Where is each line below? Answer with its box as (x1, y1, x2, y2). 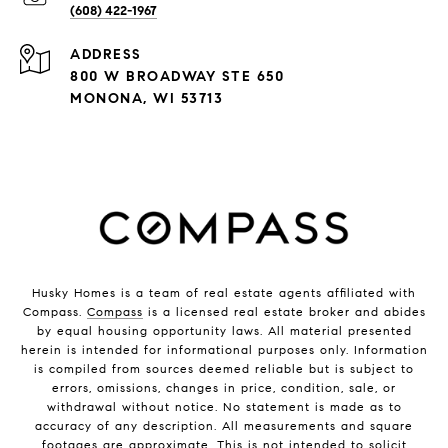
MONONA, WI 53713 (70, 89, 223, 107)
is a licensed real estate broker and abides (142, 303, 426, 319)
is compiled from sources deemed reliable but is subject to (34, 360, 414, 376)
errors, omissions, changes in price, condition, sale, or (52, 379, 396, 395)
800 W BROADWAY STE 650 (70, 67, 284, 85)
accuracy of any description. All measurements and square (35, 417, 413, 433)
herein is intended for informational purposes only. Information (20, 341, 428, 357)
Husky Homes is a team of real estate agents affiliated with (32, 284, 416, 300)
